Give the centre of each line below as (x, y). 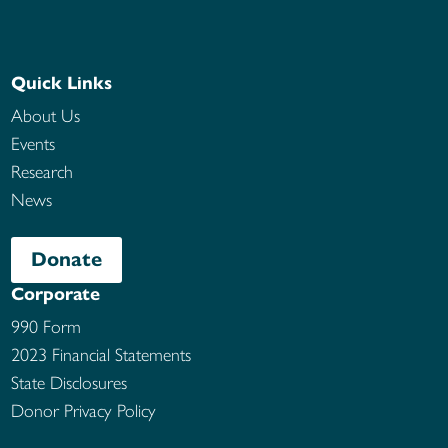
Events (33, 143)
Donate (67, 259)
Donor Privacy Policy (84, 410)
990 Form (46, 326)
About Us (46, 115)
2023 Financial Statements (101, 354)
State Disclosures (69, 382)
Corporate (56, 293)
